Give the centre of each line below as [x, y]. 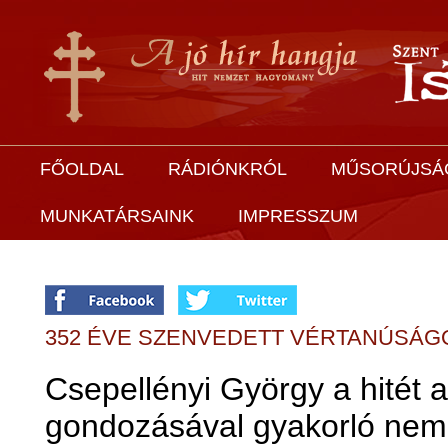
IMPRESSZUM [298, 216]
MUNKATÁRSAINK [117, 216]
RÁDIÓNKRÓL [227, 169]
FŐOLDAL [82, 169]
